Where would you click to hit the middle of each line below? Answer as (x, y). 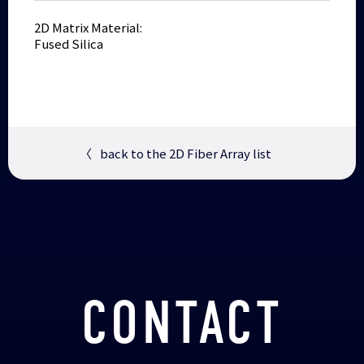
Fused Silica (69, 43)
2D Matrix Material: (89, 27)
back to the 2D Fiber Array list (186, 153)
